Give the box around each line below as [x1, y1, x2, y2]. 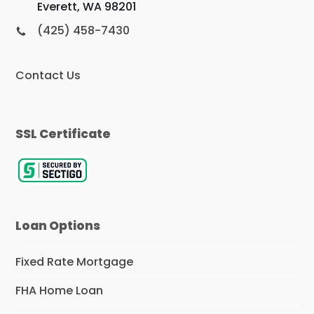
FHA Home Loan [15, 282, 104, 299]
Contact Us [15, 67, 81, 83]
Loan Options [15, 217, 101, 234]
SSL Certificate [15, 125, 111, 142]
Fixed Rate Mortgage [15, 253, 134, 270]
